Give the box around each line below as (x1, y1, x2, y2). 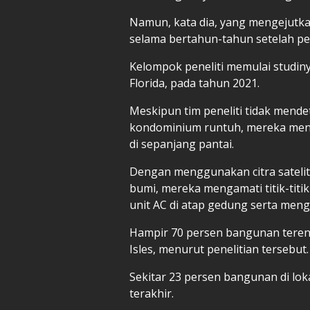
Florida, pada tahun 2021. (129, 75, 259, 91)
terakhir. (129, 285, 174, 301)
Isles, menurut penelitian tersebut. (129, 241, 309, 257)
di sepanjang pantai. (129, 136, 234, 152)
